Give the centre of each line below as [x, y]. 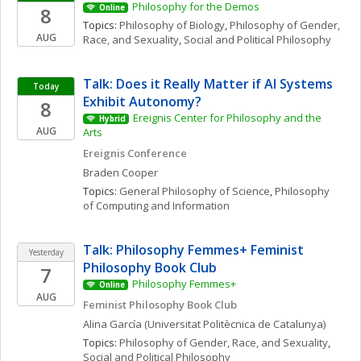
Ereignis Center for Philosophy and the [227, 118]
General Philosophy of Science [195, 191]
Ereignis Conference [135, 153]
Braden [101, 172]
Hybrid [112, 119]
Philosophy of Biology [172, 25]
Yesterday [46, 252]
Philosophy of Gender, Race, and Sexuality [224, 342]
